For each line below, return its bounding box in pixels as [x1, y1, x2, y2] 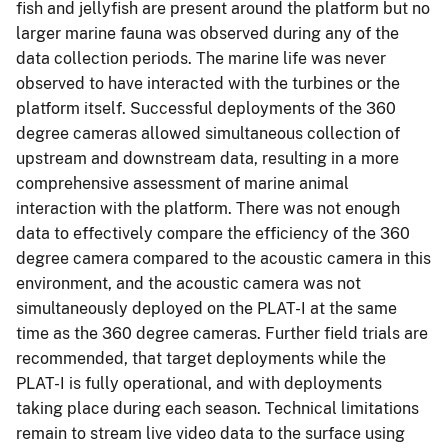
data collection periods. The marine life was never [16, 48, 386, 68]
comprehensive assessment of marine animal [16, 173, 349, 193]
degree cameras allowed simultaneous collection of [16, 123, 400, 143]
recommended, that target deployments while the [16, 348, 386, 368]
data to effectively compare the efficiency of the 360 [16, 223, 410, 243]
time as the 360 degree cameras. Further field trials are [16, 323, 428, 343]
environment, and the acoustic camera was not [16, 273, 361, 293]
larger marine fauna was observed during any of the [16, 23, 399, 43]
